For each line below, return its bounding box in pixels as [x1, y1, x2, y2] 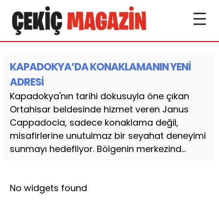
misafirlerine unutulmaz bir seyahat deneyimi [10, 130, 206, 142]
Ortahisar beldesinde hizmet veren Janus [10, 103, 189, 115]
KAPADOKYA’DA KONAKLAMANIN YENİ [10, 60, 191, 74]
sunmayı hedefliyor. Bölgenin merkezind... [10, 143, 186, 155]
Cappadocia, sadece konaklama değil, [10, 116, 178, 129]
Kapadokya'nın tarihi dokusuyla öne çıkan [10, 90, 189, 102]
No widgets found [10, 182, 87, 194]
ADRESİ [10, 75, 44, 89]
